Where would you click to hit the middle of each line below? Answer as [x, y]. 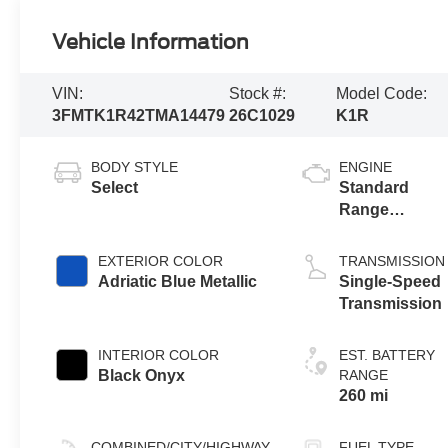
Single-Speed [390, 282]
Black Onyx [142, 376]
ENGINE [366, 167]
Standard [374, 188]
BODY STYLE [135, 167]
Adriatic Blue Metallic [178, 282]
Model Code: [382, 94]
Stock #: [257, 94]
